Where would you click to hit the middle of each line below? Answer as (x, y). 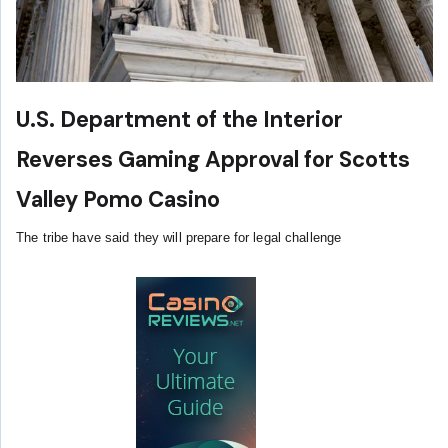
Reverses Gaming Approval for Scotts (213, 159)
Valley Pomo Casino (118, 199)
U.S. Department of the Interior (179, 119)
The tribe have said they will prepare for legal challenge (179, 238)
